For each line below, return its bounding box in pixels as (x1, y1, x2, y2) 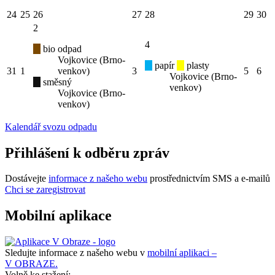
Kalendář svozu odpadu (5, 121, 97, 132)
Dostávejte (5, 173, 48, 184)
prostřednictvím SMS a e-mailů (147, 173, 270, 184)
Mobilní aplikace (5, 207, 112, 224)
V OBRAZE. (5, 258, 58, 269)
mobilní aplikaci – (147, 247, 217, 258)
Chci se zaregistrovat (5, 184, 85, 195)
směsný (41, 76, 72, 87)
